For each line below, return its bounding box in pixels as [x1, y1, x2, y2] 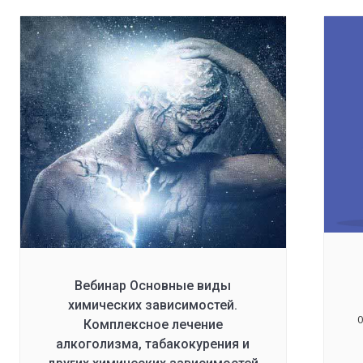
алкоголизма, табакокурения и [56, 336, 250, 352]
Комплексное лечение [83, 317, 223, 333]
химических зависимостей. [68, 297, 238, 314]
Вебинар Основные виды [75, 278, 232, 294]
